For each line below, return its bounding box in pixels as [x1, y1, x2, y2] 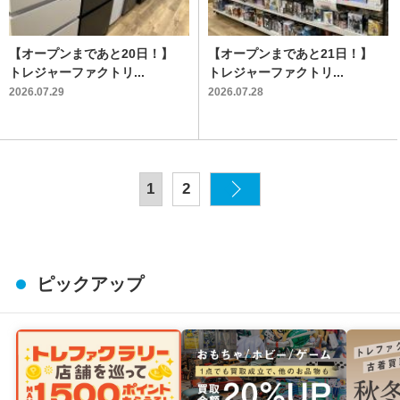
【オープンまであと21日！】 [207, 46, 372, 62]
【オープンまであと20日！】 [9, 46, 173, 62]
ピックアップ [36, 273, 144, 294]
